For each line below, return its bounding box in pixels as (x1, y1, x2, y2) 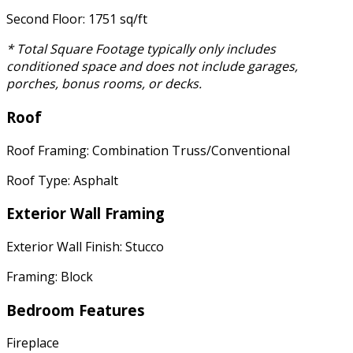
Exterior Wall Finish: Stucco (6, 237, 164, 255)
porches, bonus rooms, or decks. (6, 75, 202, 93)
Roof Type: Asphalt (6, 171, 118, 189)
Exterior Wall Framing (6, 203, 165, 224)
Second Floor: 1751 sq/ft (6, 10, 147, 28)
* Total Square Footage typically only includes (6, 40, 276, 58)
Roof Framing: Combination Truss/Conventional (6, 141, 290, 159)
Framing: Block (6, 267, 93, 285)
